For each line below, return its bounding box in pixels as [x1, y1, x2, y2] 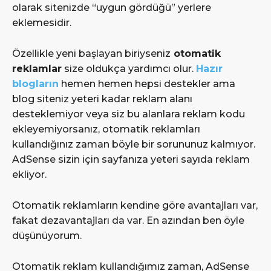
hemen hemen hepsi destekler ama [59, 78, 235, 90]
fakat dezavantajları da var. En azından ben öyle [12, 215, 244, 227]
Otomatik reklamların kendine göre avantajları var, [12, 200, 258, 212]
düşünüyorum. [12, 230, 82, 242]
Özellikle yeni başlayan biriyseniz [12, 48, 171, 60]
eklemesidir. [12, 17, 71, 29]
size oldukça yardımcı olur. [62, 63, 196, 75]
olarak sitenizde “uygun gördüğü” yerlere [12, 2, 211, 14]
